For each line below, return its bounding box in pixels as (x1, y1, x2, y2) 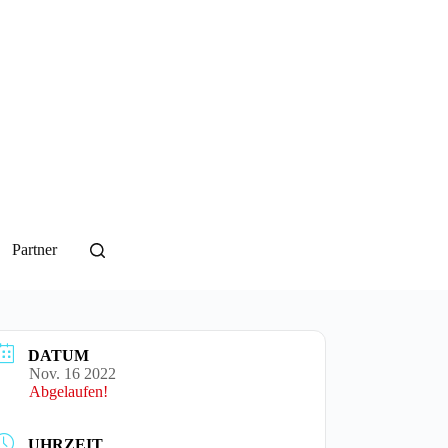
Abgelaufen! (29, 382, 109, 400)
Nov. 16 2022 (29, 364, 117, 382)
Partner (12, 241, 57, 258)
